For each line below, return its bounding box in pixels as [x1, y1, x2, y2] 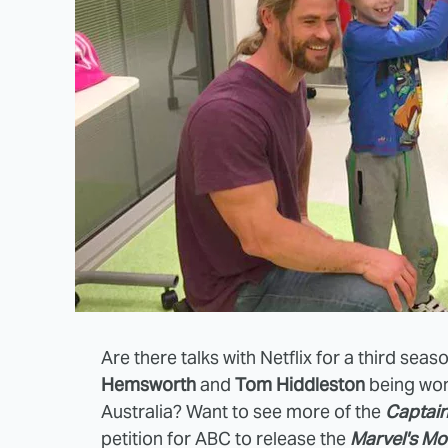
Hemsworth [101, 372, 196, 396]
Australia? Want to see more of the [101, 399, 385, 423]
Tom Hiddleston [235, 372, 365, 396]
